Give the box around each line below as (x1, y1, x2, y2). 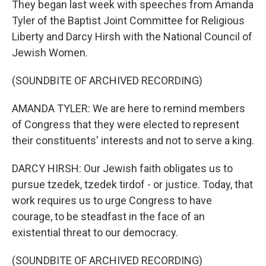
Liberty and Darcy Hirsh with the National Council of (12, 30, 252, 43)
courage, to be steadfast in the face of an (12, 210, 205, 223)
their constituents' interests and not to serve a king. (12, 134, 254, 147)
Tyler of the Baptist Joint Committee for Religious (12, 14, 245, 27)
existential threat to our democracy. (12, 226, 178, 239)
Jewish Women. (12, 46, 88, 59)
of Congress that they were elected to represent (12, 118, 239, 131)
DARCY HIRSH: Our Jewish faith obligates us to (12, 162, 233, 175)
